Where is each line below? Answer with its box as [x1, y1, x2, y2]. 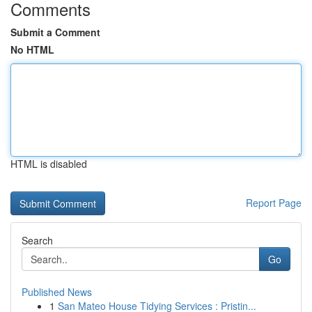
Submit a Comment [10, 25, 100, 39]
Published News [22, 285, 92, 299]
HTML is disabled [10, 157, 87, 171]
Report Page [246, 196, 302, 210]
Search [22, 233, 53, 247]
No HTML [10, 42, 54, 56]
